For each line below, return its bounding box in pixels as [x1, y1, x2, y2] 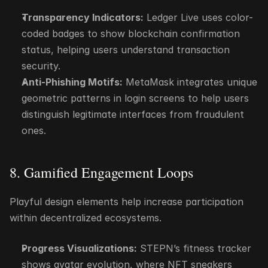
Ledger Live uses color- [144, 11, 253, 23]
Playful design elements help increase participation [10, 196, 243, 208]
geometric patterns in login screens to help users [22, 92, 249, 104]
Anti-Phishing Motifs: [22, 76, 123, 88]
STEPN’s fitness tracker [137, 242, 251, 254]
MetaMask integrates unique [123, 76, 257, 88]
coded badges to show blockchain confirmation [22, 28, 240, 39]
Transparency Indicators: [22, 11, 144, 23]
